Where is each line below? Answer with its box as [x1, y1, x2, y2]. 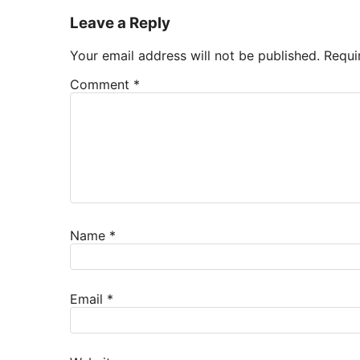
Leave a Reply [70, 13, 170, 32]
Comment [70, 76, 133, 92]
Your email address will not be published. [70, 47, 320, 63]
